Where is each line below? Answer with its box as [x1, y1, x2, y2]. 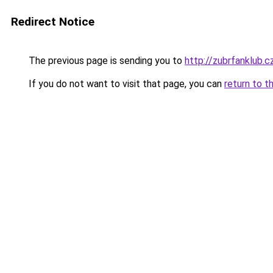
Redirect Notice [11, 15, 94, 29]
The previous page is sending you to [26, 55, 185, 66]
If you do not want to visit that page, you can [26, 78, 224, 90]
